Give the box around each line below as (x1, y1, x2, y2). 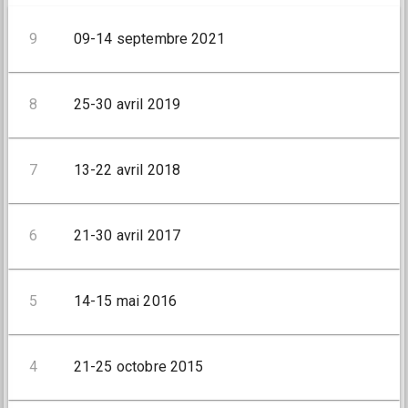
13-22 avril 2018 (73, 161, 181, 179)
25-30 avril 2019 (73, 96, 181, 114)
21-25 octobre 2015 (73, 358, 204, 376)
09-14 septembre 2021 (73, 30, 225, 48)
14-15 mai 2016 (73, 292, 177, 311)
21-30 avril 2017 (73, 227, 181, 245)
